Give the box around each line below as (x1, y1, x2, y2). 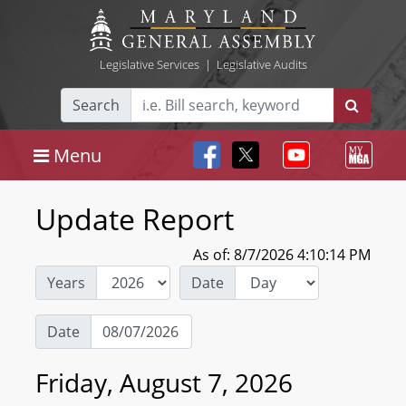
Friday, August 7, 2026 (35, 365, 293, 400)
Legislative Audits (216, 56, 307, 72)
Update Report (35, 199, 234, 238)
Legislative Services (99, 56, 199, 72)
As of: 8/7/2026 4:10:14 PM (193, 245, 371, 265)
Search (72, 95, 120, 115)
